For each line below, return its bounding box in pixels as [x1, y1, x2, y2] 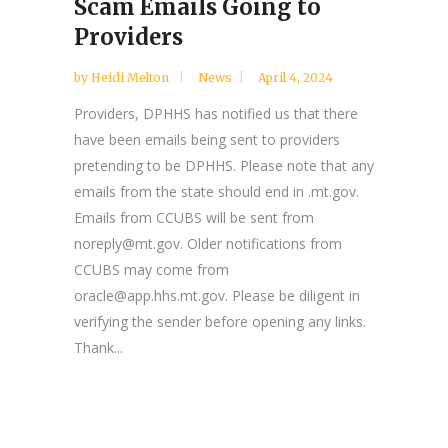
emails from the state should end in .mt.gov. [74, 181, 359, 201]
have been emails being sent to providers [74, 129, 340, 149]
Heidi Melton [91, 69, 172, 85]
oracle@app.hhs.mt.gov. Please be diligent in [74, 285, 360, 305]
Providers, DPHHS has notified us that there [74, 103, 358, 123]
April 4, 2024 [258, 69, 333, 85]
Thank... [74, 337, 123, 357]
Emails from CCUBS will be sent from [74, 207, 314, 227]
